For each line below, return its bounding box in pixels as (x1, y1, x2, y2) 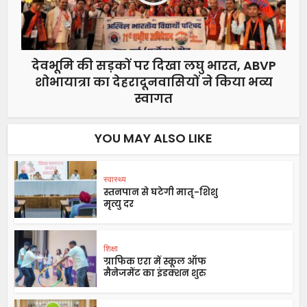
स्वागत (134, 90, 173, 108)
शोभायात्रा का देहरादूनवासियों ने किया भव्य (34, 73, 273, 91)
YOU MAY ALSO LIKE (95, 130, 212, 147)
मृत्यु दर (103, 197, 134, 211)
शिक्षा (103, 243, 119, 255)
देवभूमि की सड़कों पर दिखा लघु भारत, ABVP (31, 57, 276, 75)
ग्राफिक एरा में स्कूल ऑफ (103, 255, 207, 269)
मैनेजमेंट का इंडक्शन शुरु (103, 267, 207, 280)
